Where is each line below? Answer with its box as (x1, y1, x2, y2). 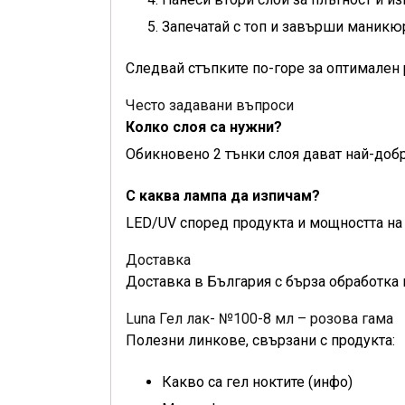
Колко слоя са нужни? (126, 118, 282, 136)
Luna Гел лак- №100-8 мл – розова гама (126, 310, 393, 327)
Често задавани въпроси (126, 97, 294, 114)
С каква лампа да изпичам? (126, 187, 320, 204)
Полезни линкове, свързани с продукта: (126, 332, 395, 349)
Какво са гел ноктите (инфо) (162, 373, 353, 391)
